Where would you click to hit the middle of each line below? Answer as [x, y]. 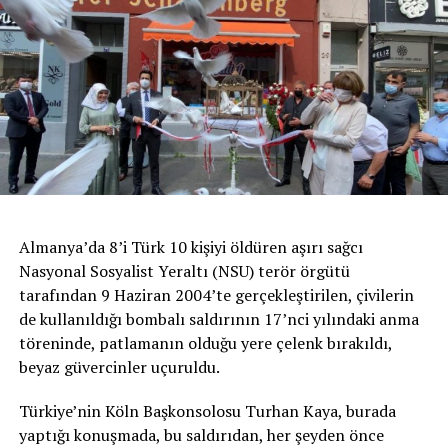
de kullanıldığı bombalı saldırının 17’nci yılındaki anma [218, 319]
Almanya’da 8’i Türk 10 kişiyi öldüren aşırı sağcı [190, 247]
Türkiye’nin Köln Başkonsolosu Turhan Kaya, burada [207, 411]
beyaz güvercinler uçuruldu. [119, 367]
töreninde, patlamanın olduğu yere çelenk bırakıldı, [205, 343]
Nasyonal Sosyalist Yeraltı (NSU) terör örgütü [184, 271]
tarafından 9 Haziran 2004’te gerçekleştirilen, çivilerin [216, 295]
